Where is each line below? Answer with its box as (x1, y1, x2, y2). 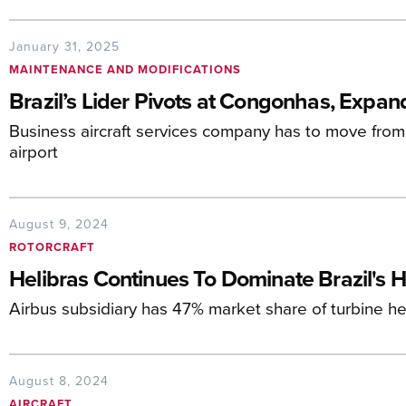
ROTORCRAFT (9, 238, 95, 256)
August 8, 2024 (9, 372, 109, 390)
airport (9, 139, 58, 163)
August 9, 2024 (9, 215, 109, 233)
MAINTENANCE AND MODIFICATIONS (9, 61, 241, 78)
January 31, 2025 (9, 37, 120, 55)
